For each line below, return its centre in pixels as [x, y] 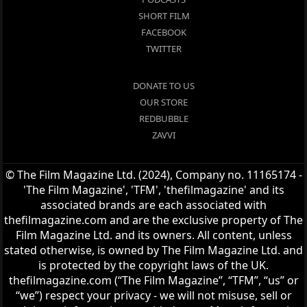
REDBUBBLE [164, 118]
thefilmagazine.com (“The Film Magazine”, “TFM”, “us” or [153, 280]
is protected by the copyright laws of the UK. [153, 265]
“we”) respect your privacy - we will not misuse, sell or [153, 295]
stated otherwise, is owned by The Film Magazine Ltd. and [153, 250]
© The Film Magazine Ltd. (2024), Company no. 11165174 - [153, 175]
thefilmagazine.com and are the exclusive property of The [153, 220]
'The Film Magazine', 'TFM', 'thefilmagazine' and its [153, 190]
